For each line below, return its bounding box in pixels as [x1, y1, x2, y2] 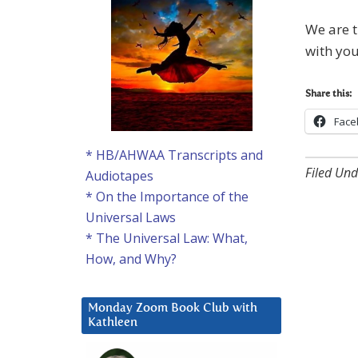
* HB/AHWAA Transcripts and [86, 146, 263, 165]
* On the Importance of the [86, 188, 249, 206]
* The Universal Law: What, [86, 229, 248, 248]
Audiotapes [86, 167, 153, 185]
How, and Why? [86, 250, 177, 268]
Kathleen [88, 316, 137, 329]
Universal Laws [86, 209, 176, 227]
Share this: [305, 89, 352, 100]
